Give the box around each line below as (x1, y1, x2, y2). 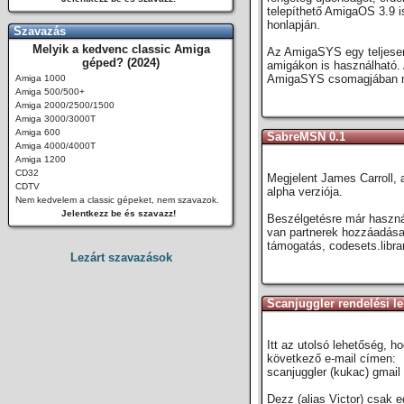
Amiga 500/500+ (15, 87, 85, 96)
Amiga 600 (15, 127, 60, 137)
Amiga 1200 (15, 154, 66, 164)
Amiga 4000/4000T (15, 141, 96, 151)
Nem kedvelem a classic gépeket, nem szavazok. (15, 195, 219, 205)
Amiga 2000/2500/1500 (15, 100, 115, 110)
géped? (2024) (82, 56, 160, 69)
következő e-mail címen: (267, 352, 396, 365)
